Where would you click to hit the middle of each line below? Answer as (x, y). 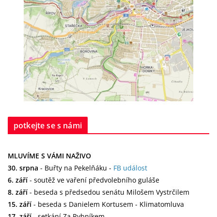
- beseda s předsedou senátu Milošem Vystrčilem (108, 192)
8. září (18, 192)
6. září (18, 180)
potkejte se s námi (48, 126)
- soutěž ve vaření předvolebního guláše (93, 180)
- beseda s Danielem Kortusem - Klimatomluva (108, 204)
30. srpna (23, 168)
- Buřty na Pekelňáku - (76, 168)
